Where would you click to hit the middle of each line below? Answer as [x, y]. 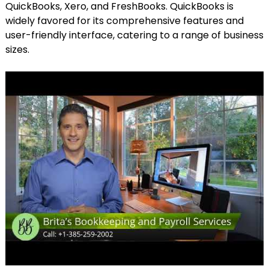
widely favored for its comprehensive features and [124, 20]
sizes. [17, 49]
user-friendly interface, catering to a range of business [134, 35]
